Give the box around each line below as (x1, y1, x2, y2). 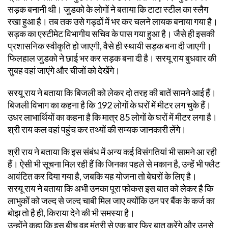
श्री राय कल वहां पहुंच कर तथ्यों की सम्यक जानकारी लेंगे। (8, 124, 188, 135)
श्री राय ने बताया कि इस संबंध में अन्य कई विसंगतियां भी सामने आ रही (8, 146, 217, 157)
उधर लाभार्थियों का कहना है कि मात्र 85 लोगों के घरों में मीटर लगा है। (8, 111, 217, 123)
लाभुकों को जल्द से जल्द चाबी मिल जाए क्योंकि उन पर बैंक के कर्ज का (8, 195, 215, 206)
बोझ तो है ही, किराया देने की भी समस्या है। (8, 207, 136, 218)
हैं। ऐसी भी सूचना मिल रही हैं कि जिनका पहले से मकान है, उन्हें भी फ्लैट (8, 158, 220, 169)
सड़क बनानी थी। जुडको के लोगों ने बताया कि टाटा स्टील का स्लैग (8, 4, 208, 15)
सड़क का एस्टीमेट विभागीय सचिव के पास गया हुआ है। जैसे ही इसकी (8, 28, 215, 39)
